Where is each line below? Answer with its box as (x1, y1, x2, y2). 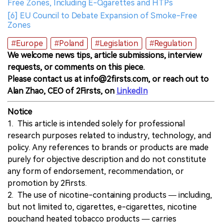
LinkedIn (116, 86, 148, 96)
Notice (7, 107, 32, 116)
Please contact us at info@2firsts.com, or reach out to (7, 74, 209, 84)
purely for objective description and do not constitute (7, 154, 206, 164)
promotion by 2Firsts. (7, 178, 87, 188)
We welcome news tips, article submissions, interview (7, 50, 202, 60)
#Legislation (95, 38, 138, 48)
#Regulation (150, 38, 192, 48)
